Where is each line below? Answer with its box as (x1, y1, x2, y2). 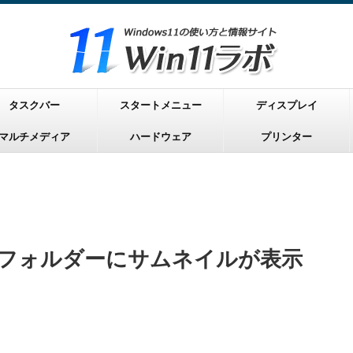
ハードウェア (129, 130, 191, 143)
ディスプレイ (255, 98, 318, 111)
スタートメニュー (119, 98, 202, 111)
